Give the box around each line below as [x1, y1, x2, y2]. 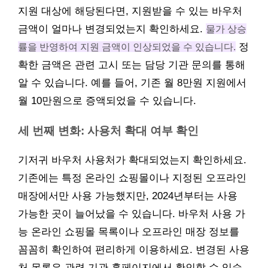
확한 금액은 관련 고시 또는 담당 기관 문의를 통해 [18, 59, 245, 71]
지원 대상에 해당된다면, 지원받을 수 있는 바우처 [18, 5, 242, 17]
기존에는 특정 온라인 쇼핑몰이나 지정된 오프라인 [18, 172, 246, 184]
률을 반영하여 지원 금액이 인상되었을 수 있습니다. [18, 41, 236, 52]
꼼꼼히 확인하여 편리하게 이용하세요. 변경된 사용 [18, 244, 249, 255]
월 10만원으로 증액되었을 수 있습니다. [18, 95, 196, 106]
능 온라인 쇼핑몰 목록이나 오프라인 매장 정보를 [18, 226, 239, 237]
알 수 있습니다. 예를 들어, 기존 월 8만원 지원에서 [18, 77, 246, 89]
